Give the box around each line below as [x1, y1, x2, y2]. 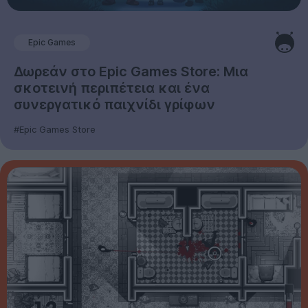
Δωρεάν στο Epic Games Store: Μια [14, 63, 248, 80]
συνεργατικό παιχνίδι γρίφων [14, 96, 215, 113]
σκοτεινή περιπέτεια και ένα [14, 80, 210, 97]
